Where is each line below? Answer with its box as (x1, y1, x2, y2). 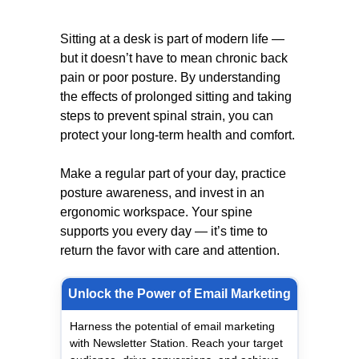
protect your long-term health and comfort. (60, 128, 295, 142)
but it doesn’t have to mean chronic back (60, 51, 288, 65)
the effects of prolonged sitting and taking (60, 90, 292, 103)
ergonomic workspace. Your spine (60, 205, 252, 219)
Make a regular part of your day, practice (60, 167, 286, 180)
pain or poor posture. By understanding (60, 71, 280, 84)
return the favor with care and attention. (60, 244, 280, 257)
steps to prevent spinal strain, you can (60, 109, 273, 123)
